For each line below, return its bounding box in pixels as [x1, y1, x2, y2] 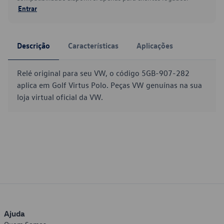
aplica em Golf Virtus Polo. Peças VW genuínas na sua [17, 80, 202, 90]
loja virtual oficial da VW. [17, 92, 103, 102]
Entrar [18, 3, 37, 12]
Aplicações [136, 40, 173, 50]
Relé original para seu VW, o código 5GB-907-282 [17, 68, 189, 78]
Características [68, 40, 118, 50]
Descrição [17, 40, 50, 50]
